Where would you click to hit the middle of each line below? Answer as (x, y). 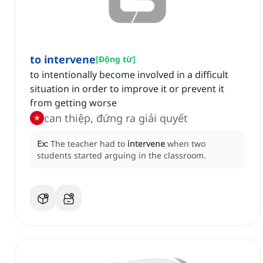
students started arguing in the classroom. (122, 156)
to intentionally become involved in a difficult (129, 75)
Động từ (116, 59)
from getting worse (73, 103)
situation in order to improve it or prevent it (127, 89)
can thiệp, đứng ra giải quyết (116, 118)
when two (186, 144)
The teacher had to (89, 144)
